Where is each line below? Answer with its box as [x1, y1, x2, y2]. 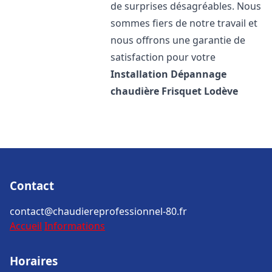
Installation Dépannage [110, 67, 227, 81]
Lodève [204, 84, 239, 98]
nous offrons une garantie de [110, 33, 246, 47]
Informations [44, 219, 105, 233]
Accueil [10, 219, 42, 233]
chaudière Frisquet [110, 84, 202, 98]
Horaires [10, 253, 58, 268]
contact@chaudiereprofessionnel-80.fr [10, 205, 187, 218]
